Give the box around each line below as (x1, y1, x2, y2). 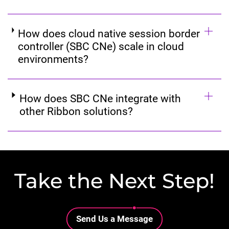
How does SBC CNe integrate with (19, 92, 181, 105)
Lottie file (61, 205, 99, 216)
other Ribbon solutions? (19, 105, 133, 118)
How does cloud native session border (18, 27, 200, 40)
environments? (18, 53, 89, 66)
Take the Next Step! (14, 168, 215, 193)
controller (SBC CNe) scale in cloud (18, 40, 185, 53)
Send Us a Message (76, 213, 153, 224)
